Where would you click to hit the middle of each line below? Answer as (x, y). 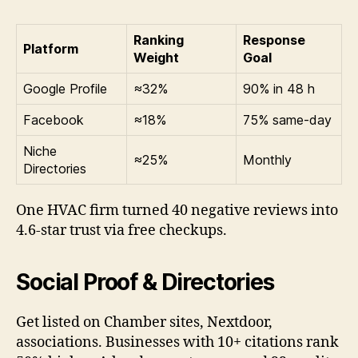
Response (274, 40)
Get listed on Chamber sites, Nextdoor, (144, 323)
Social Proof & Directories (145, 282)
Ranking (159, 40)
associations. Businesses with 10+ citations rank (177, 343)
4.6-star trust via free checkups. (121, 231)
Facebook (54, 120)
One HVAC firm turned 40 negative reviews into (177, 211)
